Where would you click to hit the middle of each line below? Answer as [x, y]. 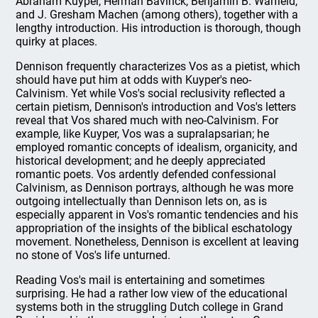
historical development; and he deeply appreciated [141, 161]
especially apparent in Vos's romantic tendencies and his [157, 215]
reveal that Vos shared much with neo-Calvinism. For [147, 120]
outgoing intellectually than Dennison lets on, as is [142, 201]
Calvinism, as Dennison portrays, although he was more [155, 188]
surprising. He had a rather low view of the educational [152, 294]
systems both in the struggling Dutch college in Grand [150, 307]
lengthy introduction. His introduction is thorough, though [159, 28]
